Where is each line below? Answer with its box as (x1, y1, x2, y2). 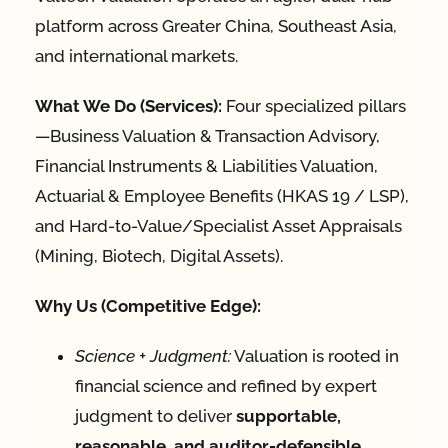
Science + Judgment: (75, 346, 231, 367)
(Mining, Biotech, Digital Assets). (35, 246, 283, 267)
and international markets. (35, 46, 238, 67)
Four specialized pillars (222, 96, 406, 117)
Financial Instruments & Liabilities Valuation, (35, 156, 378, 177)
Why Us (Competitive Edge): (35, 296, 261, 317)
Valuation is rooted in (231, 346, 399, 367)
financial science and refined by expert (75, 376, 377, 397)
